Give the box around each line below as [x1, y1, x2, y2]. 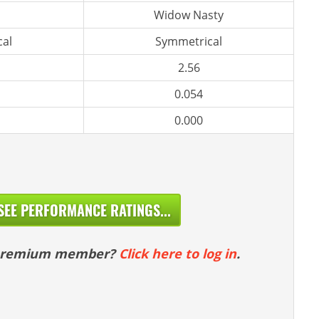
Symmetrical [155, 33, 222, 49]
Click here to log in [118, 245, 236, 262]
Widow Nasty [154, 7, 224, 23]
